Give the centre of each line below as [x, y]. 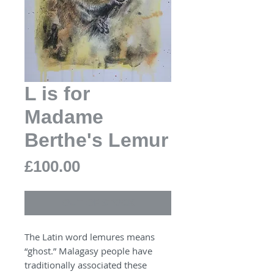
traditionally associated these [86, 265]
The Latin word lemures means [90, 237]
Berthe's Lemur [96, 140]
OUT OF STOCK [98, 203]
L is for [57, 94]
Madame [64, 117]
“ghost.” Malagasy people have [88, 251]
